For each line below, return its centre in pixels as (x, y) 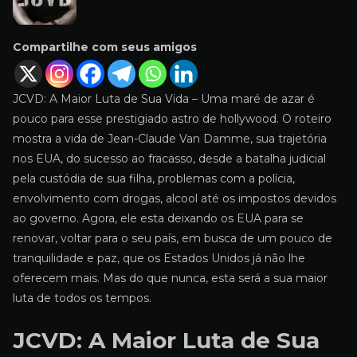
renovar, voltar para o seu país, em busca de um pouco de (173, 238)
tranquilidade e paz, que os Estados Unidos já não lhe (159, 258)
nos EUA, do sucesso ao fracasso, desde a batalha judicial (169, 158)
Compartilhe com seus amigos (105, 47)
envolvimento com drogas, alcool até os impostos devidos (175, 198)
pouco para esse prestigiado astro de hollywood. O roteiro (172, 118)
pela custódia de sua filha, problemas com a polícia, (154, 178)
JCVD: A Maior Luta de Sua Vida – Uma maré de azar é (164, 98)
